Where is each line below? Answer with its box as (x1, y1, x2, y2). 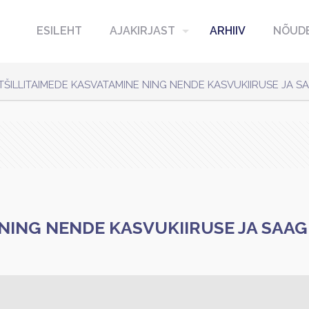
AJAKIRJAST (110, 24, 175, 37)
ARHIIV (210, 24, 246, 37)
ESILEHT (37, 24, 82, 37)
